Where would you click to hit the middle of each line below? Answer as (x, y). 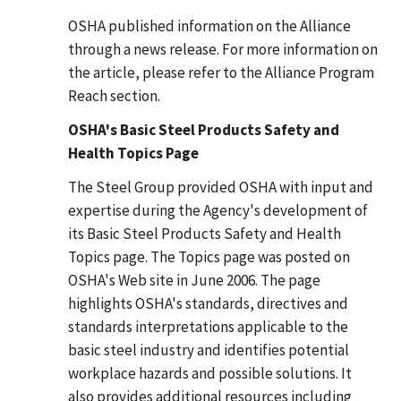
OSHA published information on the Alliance (209, 26)
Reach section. (114, 95)
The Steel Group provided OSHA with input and (221, 187)
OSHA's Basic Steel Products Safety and (204, 129)
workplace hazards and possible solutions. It (210, 373)
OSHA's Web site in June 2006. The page (194, 280)
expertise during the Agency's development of (218, 210)
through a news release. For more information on (223, 49)
